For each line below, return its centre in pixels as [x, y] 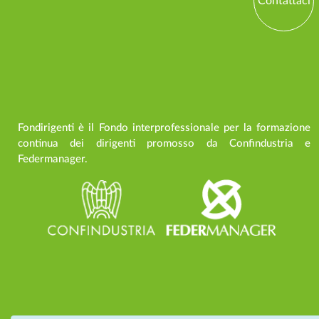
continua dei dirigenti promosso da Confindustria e [164, 143]
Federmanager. [53, 159]
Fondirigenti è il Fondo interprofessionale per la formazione [164, 127]
